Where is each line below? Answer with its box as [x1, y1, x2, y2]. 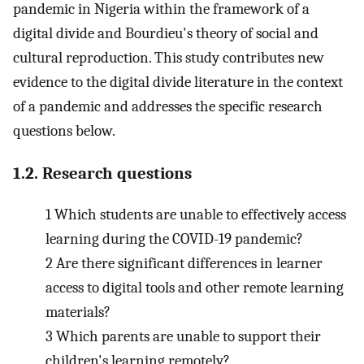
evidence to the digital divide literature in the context [13, 73, 343, 92]
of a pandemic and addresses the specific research [13, 97, 323, 116]
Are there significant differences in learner [55, 253, 323, 272]
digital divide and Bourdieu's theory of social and [13, 24, 318, 43]
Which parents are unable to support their [55, 327, 321, 345]
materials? [45, 302, 110, 321]
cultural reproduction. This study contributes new [13, 49, 324, 67]
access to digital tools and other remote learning [45, 278, 344, 297]
